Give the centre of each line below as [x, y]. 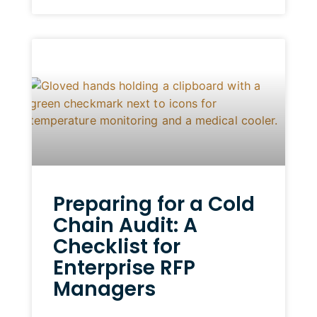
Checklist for [116, 247]
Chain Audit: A [125, 226]
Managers [104, 289]
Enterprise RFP [124, 268]
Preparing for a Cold [154, 204]
